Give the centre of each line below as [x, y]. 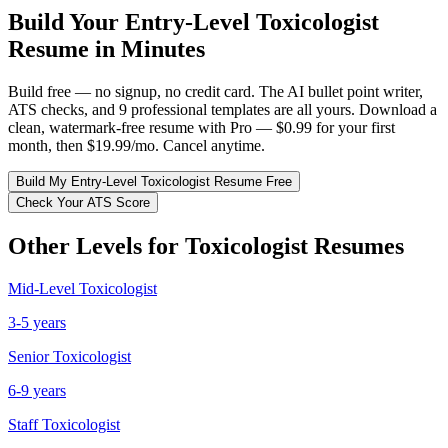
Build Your [66, 21]
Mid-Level [41, 288]
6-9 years [37, 390]
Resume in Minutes [106, 48]
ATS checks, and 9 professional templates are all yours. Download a [222, 109]
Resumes [356, 245]
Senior [28, 356]
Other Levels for [96, 245]
